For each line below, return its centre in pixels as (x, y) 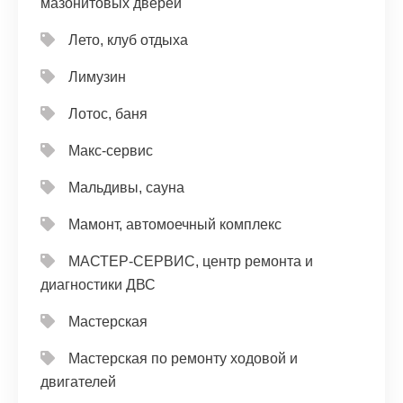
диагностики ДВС (98, 285)
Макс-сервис (111, 151)
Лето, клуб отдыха (128, 40)
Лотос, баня (108, 114)
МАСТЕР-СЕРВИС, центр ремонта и (191, 261)
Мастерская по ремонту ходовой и (183, 358)
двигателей (78, 382)
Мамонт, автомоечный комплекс (175, 224)
